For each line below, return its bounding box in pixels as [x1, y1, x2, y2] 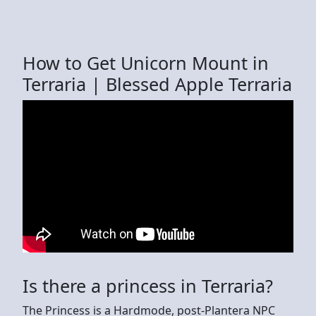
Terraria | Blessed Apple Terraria [23, 71, 292, 96]
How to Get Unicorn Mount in [23, 50, 269, 75]
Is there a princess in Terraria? [23, 273, 273, 298]
